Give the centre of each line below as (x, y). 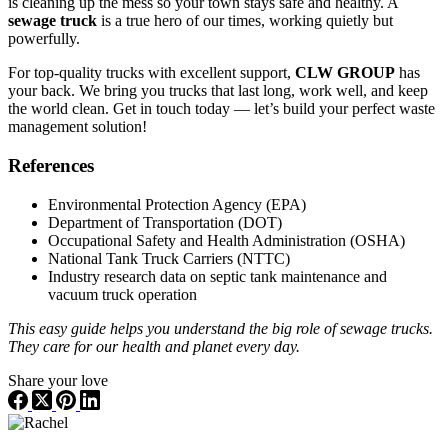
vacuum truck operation (122, 294)
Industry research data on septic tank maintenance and (217, 276)
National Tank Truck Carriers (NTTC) (169, 258)
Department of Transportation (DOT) (165, 222)
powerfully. (44, 39)
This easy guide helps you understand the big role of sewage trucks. (220, 328)
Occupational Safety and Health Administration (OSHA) (226, 240)
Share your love (58, 380)
